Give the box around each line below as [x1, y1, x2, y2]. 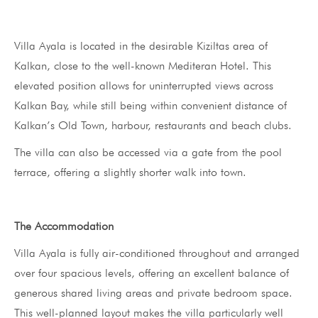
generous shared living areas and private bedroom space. [14, 285, 292, 300]
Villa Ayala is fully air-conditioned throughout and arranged [14, 246, 300, 260]
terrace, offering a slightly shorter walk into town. [14, 165, 246, 179]
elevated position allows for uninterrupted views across [14, 78, 273, 92]
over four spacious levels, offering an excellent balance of [14, 265, 289, 280]
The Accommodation [14, 219, 114, 233]
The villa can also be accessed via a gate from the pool [14, 145, 282, 159]
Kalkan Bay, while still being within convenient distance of [14, 98, 287, 112]
